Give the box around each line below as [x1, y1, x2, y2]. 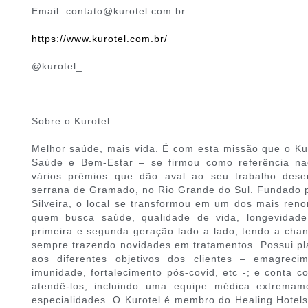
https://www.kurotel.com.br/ [31, 33, 168, 45]
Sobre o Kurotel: [31, 115, 113, 127]
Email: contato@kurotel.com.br [31, 5, 186, 17]
